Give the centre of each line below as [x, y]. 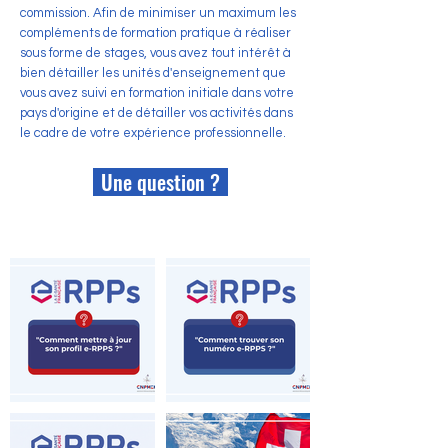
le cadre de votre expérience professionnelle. [153, 133]
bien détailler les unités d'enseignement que [153, 73]
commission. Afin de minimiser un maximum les [158, 13]
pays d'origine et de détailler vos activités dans [156, 113]
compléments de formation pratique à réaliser [155, 33]
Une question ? [160, 182]
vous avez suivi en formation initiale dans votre [157, 93]
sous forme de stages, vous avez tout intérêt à [155, 53]
